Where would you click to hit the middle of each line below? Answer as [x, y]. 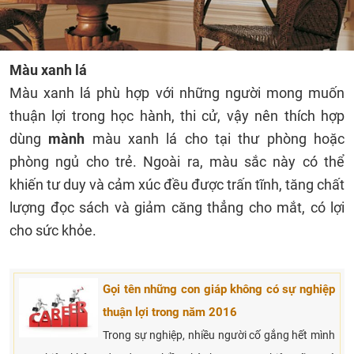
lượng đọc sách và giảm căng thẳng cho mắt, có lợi [177, 207]
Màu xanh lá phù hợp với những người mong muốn [177, 93]
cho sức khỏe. [53, 230]
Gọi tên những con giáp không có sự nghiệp [219, 289]
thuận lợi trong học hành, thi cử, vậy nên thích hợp [177, 116]
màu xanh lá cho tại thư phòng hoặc [215, 139]
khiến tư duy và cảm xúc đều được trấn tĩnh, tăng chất [177, 185]
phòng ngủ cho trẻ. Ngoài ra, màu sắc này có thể [177, 162]
